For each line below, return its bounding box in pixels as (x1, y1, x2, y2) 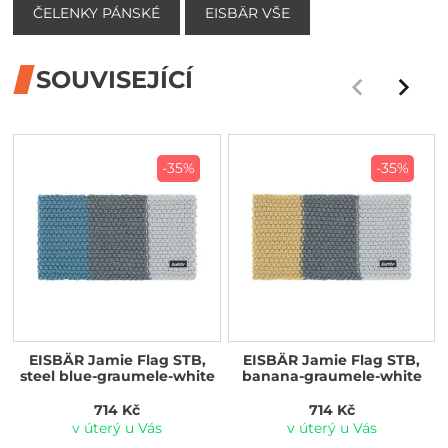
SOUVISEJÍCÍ (36, 65, 194, 95)
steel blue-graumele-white (19, 367, 215, 386)
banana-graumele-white (241, 367, 422, 386)
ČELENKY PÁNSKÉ (33, 4, 161, 23)
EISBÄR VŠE (205, 4, 291, 23)
